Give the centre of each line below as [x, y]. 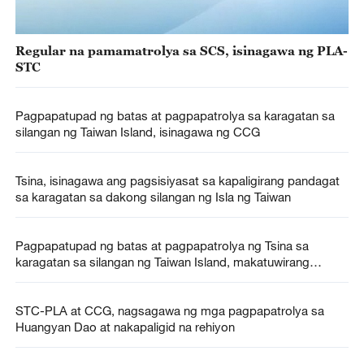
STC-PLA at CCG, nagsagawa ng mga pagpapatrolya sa [169, 311]
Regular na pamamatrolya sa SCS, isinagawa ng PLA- [181, 50]
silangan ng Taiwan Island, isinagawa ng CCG [137, 131]
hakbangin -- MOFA [68, 278]
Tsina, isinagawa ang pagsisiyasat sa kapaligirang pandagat [177, 181]
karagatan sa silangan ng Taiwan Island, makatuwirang [162, 262]
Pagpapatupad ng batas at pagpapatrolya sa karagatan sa [175, 115]
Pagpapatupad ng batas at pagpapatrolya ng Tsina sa [162, 246]
